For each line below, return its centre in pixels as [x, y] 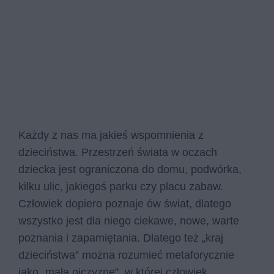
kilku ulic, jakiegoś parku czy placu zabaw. [121, 186]
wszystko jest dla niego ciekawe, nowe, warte [129, 220]
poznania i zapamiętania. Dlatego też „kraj [121, 238]
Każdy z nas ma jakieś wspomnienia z [111, 135]
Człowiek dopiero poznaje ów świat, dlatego [125, 203]
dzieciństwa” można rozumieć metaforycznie [126, 255]
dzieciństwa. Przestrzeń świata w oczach [118, 152]
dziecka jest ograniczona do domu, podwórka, [130, 169]
